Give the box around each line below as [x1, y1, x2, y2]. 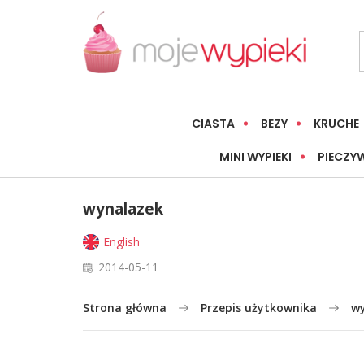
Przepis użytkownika [201, 300, 317, 316]
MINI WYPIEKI [219, 149, 292, 166]
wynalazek [83, 198, 163, 219]
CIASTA [192, 115, 235, 132]
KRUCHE [314, 115, 359, 132]
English [103, 234, 140, 250]
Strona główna [83, 300, 167, 316]
